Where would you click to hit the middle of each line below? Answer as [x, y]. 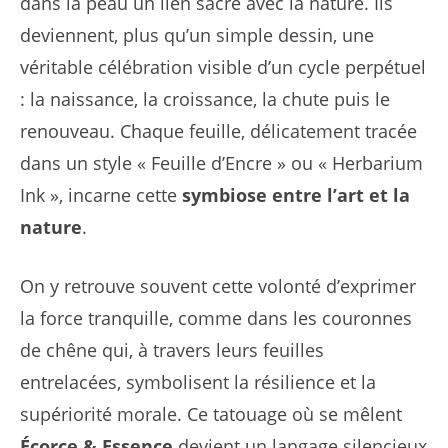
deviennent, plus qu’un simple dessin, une [197, 35]
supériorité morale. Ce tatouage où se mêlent [211, 414]
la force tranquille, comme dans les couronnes [216, 318]
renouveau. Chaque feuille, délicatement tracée [218, 131]
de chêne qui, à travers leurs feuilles [172, 350]
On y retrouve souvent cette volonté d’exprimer [218, 286]
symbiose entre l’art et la [296, 195]
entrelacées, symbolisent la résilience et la [198, 382]
